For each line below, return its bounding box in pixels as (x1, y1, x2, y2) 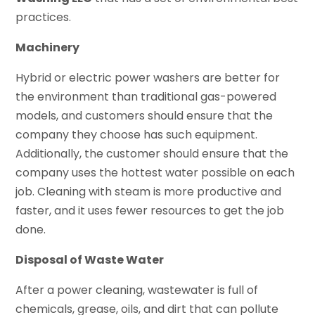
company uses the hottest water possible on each (15, 165, 295, 181)
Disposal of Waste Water (15, 252, 165, 269)
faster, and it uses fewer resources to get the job (15, 202, 285, 219)
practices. (15, 9, 72, 26)
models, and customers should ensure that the (15, 108, 274, 124)
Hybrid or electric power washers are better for (15, 70, 281, 86)
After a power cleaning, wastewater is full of (15, 282, 259, 299)
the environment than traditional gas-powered (15, 89, 277, 105)
